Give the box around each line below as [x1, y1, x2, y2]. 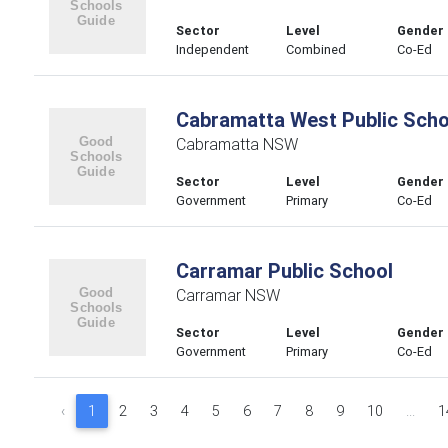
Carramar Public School [175, 258, 393, 283]
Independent [175, 41, 249, 58]
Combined [286, 41, 347, 58]
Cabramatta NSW [175, 134, 298, 154]
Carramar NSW [175, 285, 280, 305]
